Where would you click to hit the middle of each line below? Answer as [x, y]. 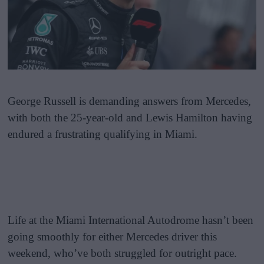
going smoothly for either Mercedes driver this [113, 236]
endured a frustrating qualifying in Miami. [103, 134]
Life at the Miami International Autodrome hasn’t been [131, 220]
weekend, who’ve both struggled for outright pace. [123, 253]
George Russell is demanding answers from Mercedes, [130, 101]
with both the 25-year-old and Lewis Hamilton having [130, 117]
